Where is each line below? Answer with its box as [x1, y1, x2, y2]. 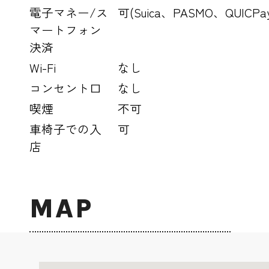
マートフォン [29, 21, 102, 39]
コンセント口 [29, 79, 102, 97]
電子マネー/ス [29, 4, 109, 22]
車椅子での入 [29, 120, 102, 138]
